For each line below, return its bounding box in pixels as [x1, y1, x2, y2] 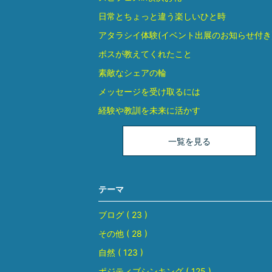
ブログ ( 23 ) [98, 209, 148, 220]
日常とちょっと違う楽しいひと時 [98, 11, 226, 22]
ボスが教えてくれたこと [98, 49, 192, 59]
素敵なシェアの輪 [98, 67, 166, 78]
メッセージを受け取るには [98, 86, 200, 97]
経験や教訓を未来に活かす [98, 105, 200, 116]
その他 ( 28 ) [98, 228, 148, 239]
